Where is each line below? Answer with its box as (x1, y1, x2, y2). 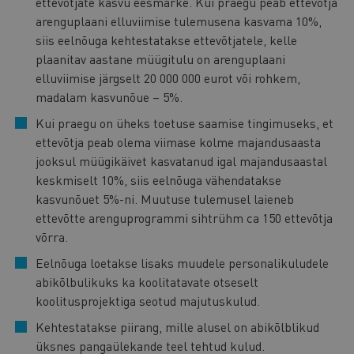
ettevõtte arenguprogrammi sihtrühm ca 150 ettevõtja (36, 209, 333, 226)
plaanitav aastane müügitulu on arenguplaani (36, 50, 285, 67)
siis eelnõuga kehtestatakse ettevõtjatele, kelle (36, 31, 297, 48)
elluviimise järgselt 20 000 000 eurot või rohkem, (36, 69, 300, 86)
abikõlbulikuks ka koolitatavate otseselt (36, 273, 258, 290)
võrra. (36, 228, 68, 245)
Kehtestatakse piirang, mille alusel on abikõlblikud (36, 318, 319, 335)
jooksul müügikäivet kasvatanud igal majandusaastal (36, 152, 327, 169)
